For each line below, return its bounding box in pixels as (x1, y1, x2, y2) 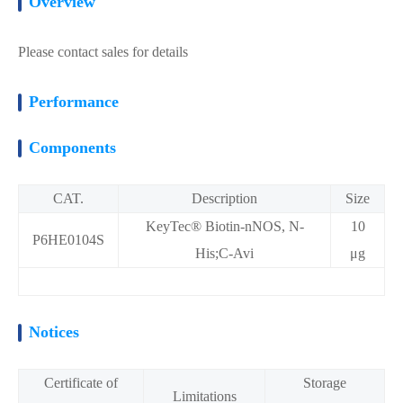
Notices (29, 323, 79, 341)
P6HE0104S (32, 232, 104, 247)
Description (192, 191, 257, 206)
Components (29, 139, 116, 157)
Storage (303, 375, 346, 390)
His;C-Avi (195, 246, 254, 261)
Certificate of (44, 375, 118, 390)
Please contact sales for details (18, 44, 188, 59)
